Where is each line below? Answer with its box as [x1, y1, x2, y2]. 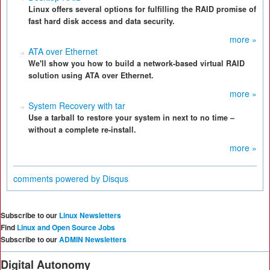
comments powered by [13, 172, 102, 184]
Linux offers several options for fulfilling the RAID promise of [28, 4, 256, 14]
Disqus [102, 172, 128, 184]
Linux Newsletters [59, 210, 121, 221]
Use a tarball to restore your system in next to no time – [28, 112, 234, 123]
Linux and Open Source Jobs [17, 222, 115, 233]
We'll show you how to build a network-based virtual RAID [28, 58, 245, 69]
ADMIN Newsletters [59, 234, 127, 245]
